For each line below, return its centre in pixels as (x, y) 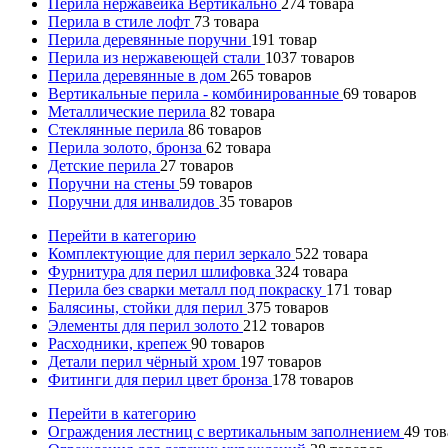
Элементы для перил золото (145, 325)
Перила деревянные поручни (149, 39)
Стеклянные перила (118, 129)
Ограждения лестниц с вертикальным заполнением (226, 431)
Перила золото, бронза (127, 147)
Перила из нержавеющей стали (156, 57)
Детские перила (104, 165)
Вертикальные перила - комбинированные (195, 93)
